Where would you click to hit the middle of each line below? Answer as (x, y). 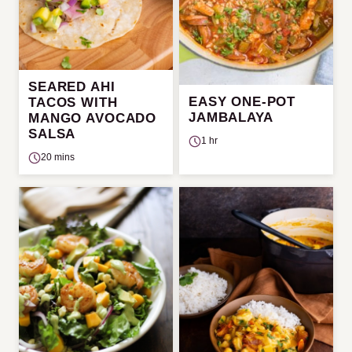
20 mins (58, 158)
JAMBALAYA (231, 118)
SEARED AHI (72, 87)
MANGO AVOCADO (93, 119)
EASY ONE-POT (242, 102)
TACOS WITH (73, 103)
